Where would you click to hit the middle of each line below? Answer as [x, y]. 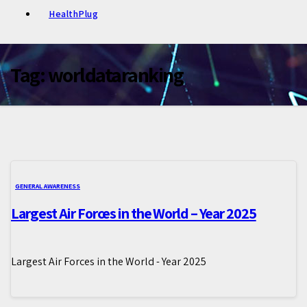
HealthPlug [73, 14]
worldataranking [115, 75]
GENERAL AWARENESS [48, 186]
